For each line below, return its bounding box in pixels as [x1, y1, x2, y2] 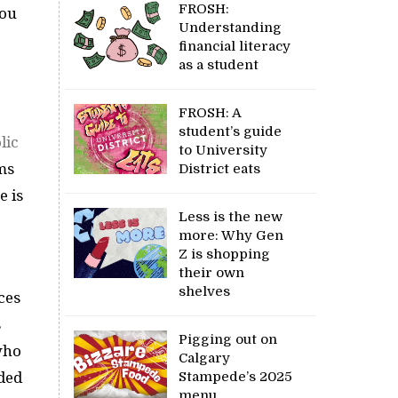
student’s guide [179, 123, 283, 139]
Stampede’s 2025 [179, 368, 293, 385]
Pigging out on [179, 330, 278, 347]
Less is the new [179, 208, 283, 225]
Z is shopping [179, 245, 271, 262]
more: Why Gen [179, 227, 284, 243]
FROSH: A [179, 104, 242, 121]
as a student [179, 56, 259, 73]
